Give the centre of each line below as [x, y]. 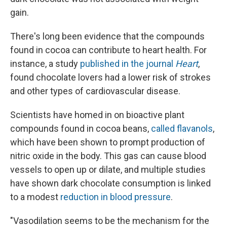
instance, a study [45, 64]
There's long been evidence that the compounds [107, 36]
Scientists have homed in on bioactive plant [97, 115]
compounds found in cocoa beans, [81, 129]
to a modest [35, 197]
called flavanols [182, 129]
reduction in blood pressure [116, 197]
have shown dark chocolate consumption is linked [110, 183]
